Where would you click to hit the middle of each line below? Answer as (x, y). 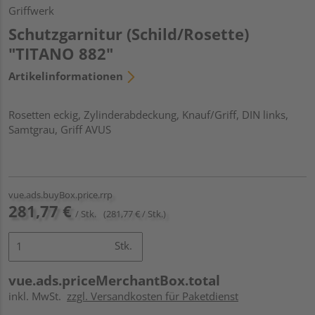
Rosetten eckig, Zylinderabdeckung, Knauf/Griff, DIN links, (148, 114)
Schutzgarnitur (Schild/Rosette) (129, 33)
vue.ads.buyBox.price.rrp (60, 194)
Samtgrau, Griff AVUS (60, 129)
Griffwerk (31, 10)
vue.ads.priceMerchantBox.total (114, 280)
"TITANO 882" (61, 53)
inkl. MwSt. (38, 296)
